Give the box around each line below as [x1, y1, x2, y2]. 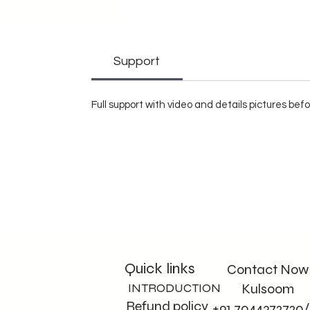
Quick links [125, 259, 195, 277]
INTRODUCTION [127, 280, 221, 295]
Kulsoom [241, 280, 294, 298]
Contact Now [226, 260, 309, 278]
